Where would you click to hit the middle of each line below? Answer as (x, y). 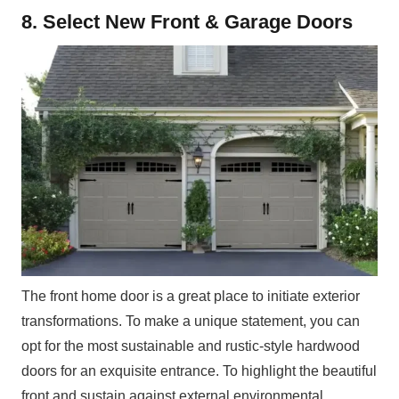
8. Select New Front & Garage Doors (187, 21)
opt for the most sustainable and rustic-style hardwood (191, 346)
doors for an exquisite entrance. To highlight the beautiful (199, 371)
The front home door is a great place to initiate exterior (191, 297)
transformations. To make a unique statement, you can (191, 322)
